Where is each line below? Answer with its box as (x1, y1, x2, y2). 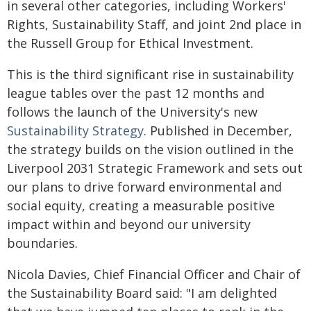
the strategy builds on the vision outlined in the (7, 141, 294, 158)
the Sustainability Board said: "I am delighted (7, 285, 277, 301)
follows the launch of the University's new (7, 103, 258, 120)
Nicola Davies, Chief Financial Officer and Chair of (7, 266, 301, 283)
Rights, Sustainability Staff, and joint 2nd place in (7, 16, 301, 33)
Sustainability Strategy (7, 122, 144, 139)
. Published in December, (144, 122, 292, 139)
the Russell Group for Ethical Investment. (7, 35, 253, 51)
